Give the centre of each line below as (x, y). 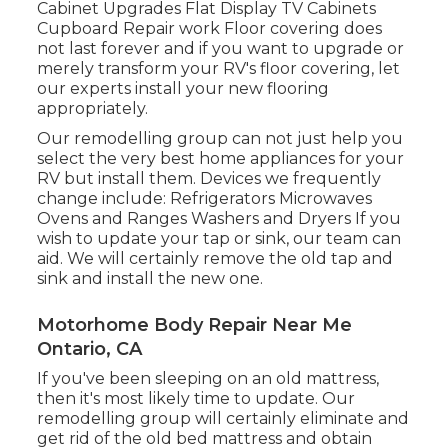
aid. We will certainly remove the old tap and (214, 259)
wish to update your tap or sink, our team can (218, 239)
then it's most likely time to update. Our (195, 399)
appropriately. (92, 109)
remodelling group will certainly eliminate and (222, 419)
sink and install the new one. (149, 279)
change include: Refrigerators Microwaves (204, 199)
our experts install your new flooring (182, 89)
